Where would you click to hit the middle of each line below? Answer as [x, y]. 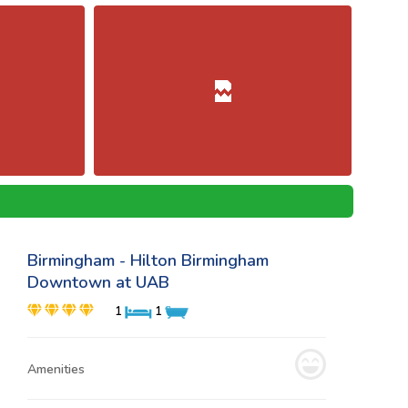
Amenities [56, 369]
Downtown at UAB [98, 282]
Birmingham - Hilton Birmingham [148, 260]
